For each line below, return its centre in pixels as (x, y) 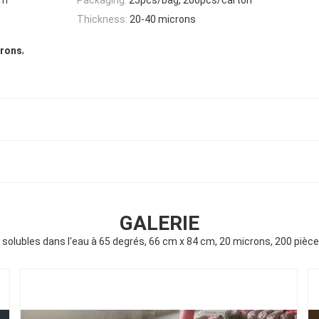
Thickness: (102, 19)
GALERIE (159, 224)
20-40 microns (163, 19)
